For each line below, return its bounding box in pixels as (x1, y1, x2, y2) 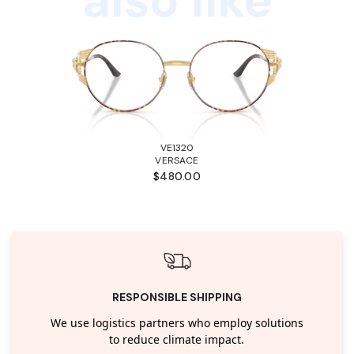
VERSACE (155, 153, 199, 167)
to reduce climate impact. (109, 331, 245, 348)
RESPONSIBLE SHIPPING (112, 289, 242, 304)
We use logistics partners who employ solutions (50, 314, 303, 332)
